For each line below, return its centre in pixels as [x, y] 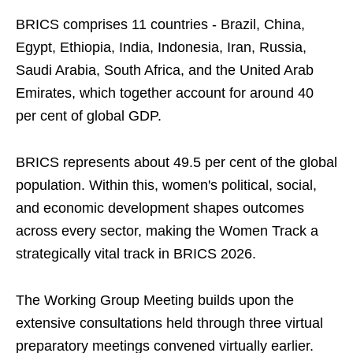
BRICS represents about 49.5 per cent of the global [176, 163]
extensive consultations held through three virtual [169, 323]
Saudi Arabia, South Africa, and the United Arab [165, 71]
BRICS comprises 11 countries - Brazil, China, [160, 25]
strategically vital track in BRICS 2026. [136, 254]
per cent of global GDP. [89, 116]
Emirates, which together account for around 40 [165, 93]
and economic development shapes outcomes [160, 208]
